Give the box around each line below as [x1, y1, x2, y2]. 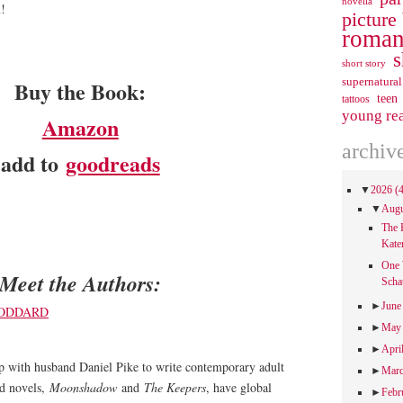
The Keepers [144, 379, 206, 396]
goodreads [65, 148, 160, 179]
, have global [206, 379, 272, 396]
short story [341, 57, 386, 68]
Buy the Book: [14, 76, 147, 107]
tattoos [341, 93, 370, 105]
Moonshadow [49, 379, 117, 396]
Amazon [41, 112, 119, 143]
